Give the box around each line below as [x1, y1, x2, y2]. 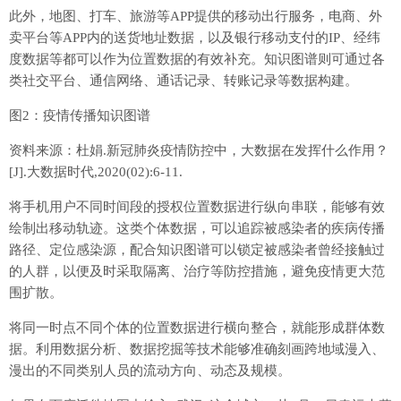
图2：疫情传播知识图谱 [9, 108, 150, 124]
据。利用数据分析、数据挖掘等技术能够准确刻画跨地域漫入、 [9, 342, 385, 357]
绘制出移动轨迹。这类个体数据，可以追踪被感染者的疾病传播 [9, 221, 385, 236]
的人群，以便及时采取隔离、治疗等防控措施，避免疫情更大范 [9, 264, 385, 279]
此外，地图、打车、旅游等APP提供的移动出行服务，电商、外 [9, 9, 382, 24]
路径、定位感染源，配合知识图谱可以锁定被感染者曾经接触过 [9, 243, 385, 258]
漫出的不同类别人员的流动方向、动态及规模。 [9, 363, 291, 379]
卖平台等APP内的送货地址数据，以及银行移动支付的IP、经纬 [9, 30, 380, 46]
